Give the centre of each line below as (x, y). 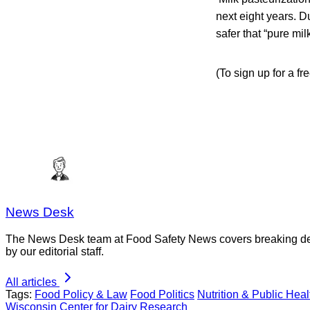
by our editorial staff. (55, 252)
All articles (31, 282)
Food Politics (162, 295)
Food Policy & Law (81, 295)
